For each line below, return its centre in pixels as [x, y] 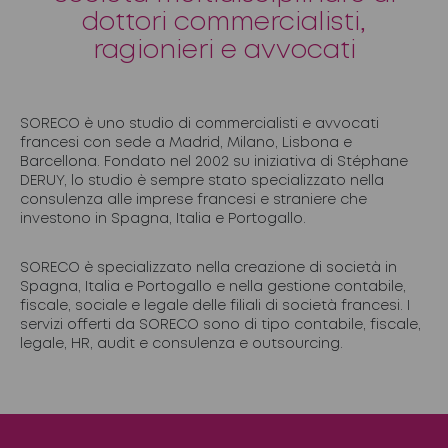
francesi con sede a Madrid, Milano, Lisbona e [186, 143]
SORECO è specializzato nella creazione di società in [208, 268]
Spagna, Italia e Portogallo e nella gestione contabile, [213, 287]
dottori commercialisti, [224, 23]
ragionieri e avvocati [224, 51]
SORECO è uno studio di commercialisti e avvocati [199, 124]
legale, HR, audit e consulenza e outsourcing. [181, 344]
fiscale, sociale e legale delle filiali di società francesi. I [215, 306]
